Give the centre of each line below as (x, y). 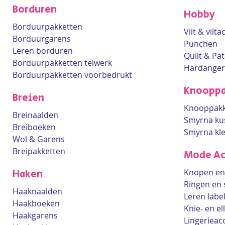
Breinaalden (35, 115)
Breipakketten (39, 151)
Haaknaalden (37, 191)
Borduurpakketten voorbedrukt (72, 75)
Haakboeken (36, 203)
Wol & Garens (39, 139)
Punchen (201, 44)
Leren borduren (43, 51)
